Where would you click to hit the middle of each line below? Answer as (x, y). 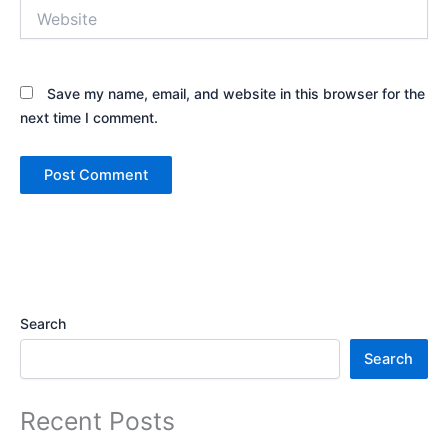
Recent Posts (97, 421)
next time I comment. (89, 117)
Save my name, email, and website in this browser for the (236, 93)
